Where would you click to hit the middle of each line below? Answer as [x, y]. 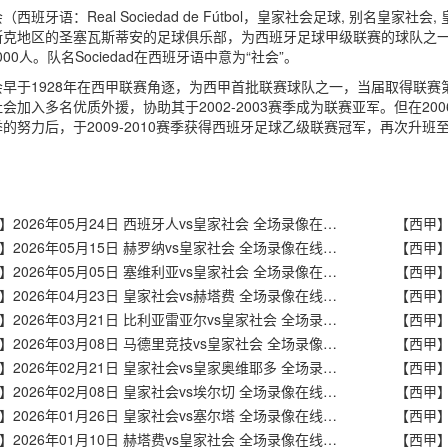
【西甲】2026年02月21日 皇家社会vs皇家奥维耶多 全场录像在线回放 [329, 367]
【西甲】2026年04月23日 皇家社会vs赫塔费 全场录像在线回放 [329, 295]
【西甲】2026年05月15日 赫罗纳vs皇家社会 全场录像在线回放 [329, 247]
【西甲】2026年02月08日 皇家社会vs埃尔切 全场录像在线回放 [329, 391]
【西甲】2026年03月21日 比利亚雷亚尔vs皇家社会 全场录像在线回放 [329, 319]
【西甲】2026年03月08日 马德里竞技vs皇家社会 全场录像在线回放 [329, 343]
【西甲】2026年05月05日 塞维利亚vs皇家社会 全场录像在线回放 [329, 271]
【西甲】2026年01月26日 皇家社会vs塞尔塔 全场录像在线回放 [329, 415]
